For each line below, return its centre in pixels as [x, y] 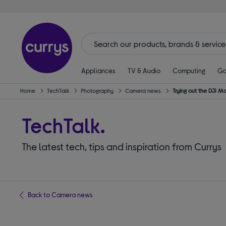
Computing [189, 70]
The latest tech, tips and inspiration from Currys [122, 146]
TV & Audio [144, 70]
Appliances [98, 70]
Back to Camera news [61, 194]
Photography [98, 90]
